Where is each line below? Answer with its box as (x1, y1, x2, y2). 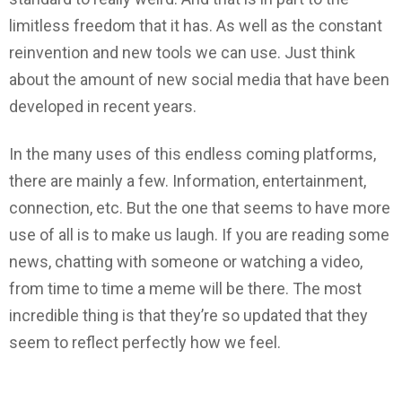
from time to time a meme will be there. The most (9, 278, 362, 298)
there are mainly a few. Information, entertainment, (9, 170, 366, 190)
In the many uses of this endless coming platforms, (9, 144, 376, 163)
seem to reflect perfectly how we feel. (9, 332, 281, 352)
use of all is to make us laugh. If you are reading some (9, 224, 389, 244)
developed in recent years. (9, 97, 197, 117)
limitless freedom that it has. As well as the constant (9, 16, 382, 36)
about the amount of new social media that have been (9, 70, 389, 90)
